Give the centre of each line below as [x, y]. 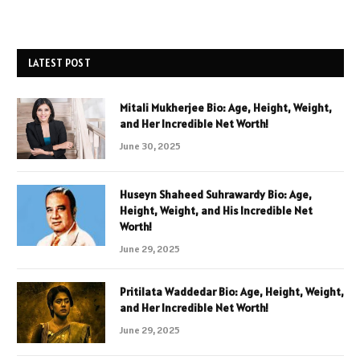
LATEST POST [59, 63]
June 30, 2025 [150, 145]
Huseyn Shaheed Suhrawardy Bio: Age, [216, 194]
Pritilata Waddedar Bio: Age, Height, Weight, [232, 291]
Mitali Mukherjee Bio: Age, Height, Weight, [226, 107]
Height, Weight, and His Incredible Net [216, 210]
